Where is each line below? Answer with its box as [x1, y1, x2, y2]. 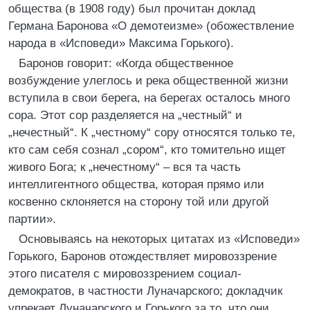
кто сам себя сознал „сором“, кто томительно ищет [8, 143, 286, 156]
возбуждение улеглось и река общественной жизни [8, 74, 289, 87]
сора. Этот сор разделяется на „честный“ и [8, 109, 242, 122]
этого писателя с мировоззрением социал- [8, 267, 241, 280]
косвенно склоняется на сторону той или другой [8, 195, 269, 208]
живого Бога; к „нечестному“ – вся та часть [8, 161, 241, 174]
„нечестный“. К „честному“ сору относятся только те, [8, 126, 295, 139]
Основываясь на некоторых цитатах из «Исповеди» [19, 232, 300, 246]
